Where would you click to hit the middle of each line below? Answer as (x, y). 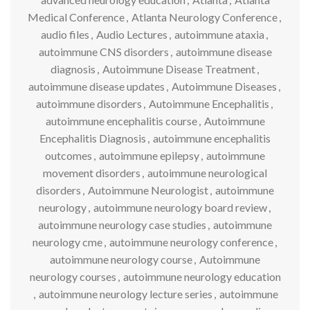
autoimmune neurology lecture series (126, 293)
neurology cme (67, 241)
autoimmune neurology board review (180, 207)
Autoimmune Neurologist (148, 190)
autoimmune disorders (89, 103)
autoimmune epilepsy (149, 155)
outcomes (69, 155)
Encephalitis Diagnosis (93, 138)
